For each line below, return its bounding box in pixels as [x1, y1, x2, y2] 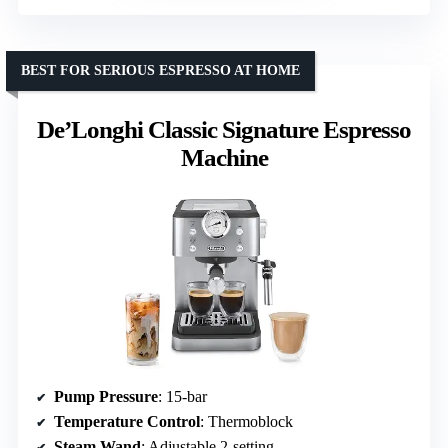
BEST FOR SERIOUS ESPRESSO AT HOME [21, 63, 300, 79]
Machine [180, 144, 268, 172]
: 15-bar [158, 387, 207, 405]
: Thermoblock [200, 412, 293, 430]
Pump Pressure [54, 387, 158, 405]
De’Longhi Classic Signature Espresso [37, 116, 411, 144]
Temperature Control [54, 412, 200, 430]
